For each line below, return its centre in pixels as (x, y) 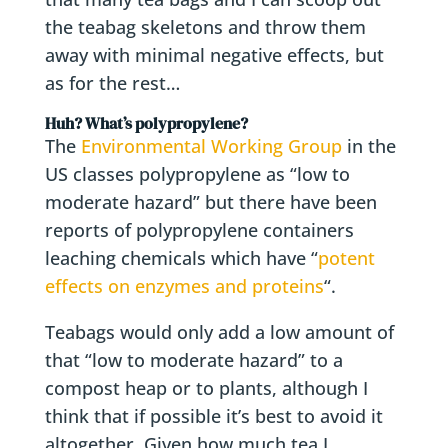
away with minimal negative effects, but (214, 55)
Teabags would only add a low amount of (219, 332)
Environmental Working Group (211, 146)
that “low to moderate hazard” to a (193, 360)
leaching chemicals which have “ (181, 258)
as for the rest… (112, 83)
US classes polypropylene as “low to (197, 174)
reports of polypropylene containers (199, 230)
